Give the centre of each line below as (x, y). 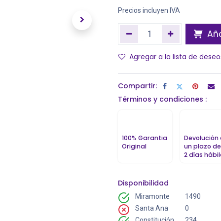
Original (134, 146)
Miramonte (153, 196)
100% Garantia (145, 138)
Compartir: (137, 86)
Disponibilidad (143, 183)
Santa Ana (152, 208)
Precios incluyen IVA (149, 10)
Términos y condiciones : (162, 99)
